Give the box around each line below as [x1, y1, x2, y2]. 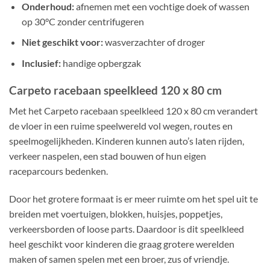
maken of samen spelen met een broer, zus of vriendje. [9, 253, 229, 265]
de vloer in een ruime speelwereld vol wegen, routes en [9, 120, 233, 132]
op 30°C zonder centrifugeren [21, 15, 144, 27]
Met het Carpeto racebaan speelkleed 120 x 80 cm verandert [9, 105, 258, 117]
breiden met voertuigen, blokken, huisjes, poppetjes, [9, 208, 222, 220]
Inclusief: [21, 57, 61, 69]
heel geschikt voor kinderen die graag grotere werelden [9, 238, 234, 250]
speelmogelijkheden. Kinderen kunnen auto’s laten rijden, [9, 135, 244, 147]
